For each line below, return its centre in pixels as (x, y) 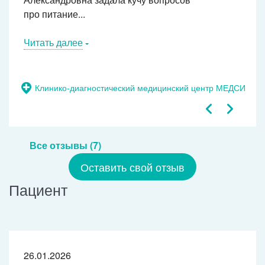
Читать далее (53, 43)
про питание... (54, 14)
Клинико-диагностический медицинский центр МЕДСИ (140, 88)
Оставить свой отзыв (132, 167)
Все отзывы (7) (65, 146)
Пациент (38, 190)
